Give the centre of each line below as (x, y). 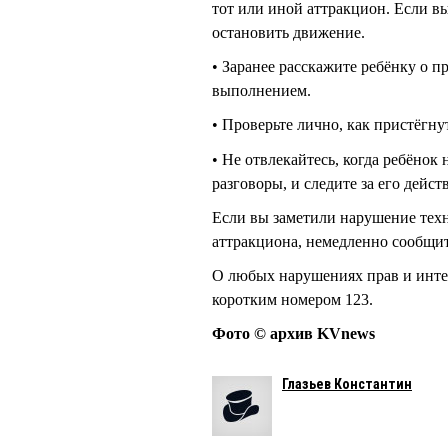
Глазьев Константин (347, 383)
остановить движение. (288, 33)
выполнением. (261, 91)
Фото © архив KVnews (293, 333)
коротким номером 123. (292, 299)
